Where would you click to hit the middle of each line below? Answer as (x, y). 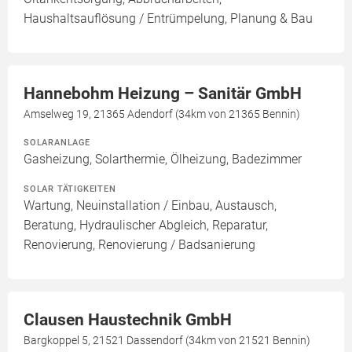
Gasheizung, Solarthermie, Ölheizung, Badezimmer (163, 159)
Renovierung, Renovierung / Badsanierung (139, 245)
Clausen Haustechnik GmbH (128, 320)
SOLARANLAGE (57, 142)
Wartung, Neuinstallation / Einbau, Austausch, (150, 205)
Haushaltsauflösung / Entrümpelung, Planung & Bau (168, 18)
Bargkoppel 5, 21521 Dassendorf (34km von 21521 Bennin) (167, 340)
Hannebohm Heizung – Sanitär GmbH (163, 93)
